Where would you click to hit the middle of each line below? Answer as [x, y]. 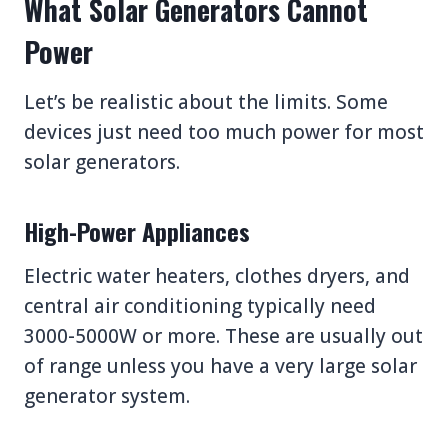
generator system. [107, 395]
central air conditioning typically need [200, 305]
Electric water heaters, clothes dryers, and [217, 275]
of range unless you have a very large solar [220, 365]
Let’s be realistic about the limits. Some [206, 101]
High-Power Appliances [137, 230]
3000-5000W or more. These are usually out [223, 335]
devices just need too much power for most [224, 131]
